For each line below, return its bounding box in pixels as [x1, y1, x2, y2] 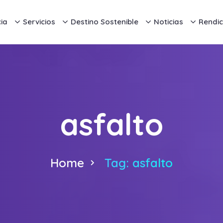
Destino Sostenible [70, 17, 138, 26]
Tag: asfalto [105, 155, 173, 170]
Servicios [22, 17, 55, 26]
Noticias [153, 17, 183, 26]
